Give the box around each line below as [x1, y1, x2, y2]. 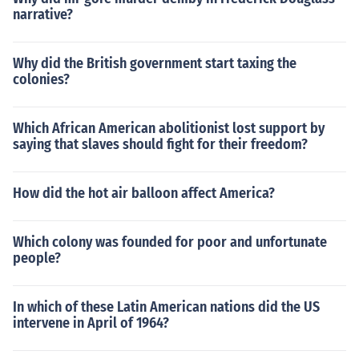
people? [13, 249, 61, 267]
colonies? [13, 71, 70, 88]
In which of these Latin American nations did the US [13, 298, 320, 316]
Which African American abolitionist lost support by [13, 119, 325, 137]
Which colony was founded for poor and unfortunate [13, 233, 327, 251]
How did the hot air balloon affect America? [13, 184, 275, 202]
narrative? [13, 6, 73, 23]
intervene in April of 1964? [13, 314, 169, 332]
